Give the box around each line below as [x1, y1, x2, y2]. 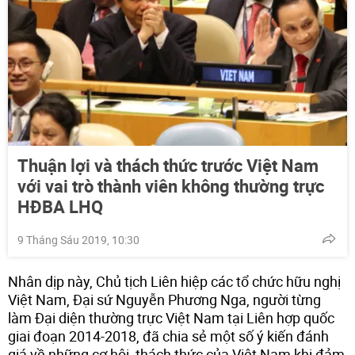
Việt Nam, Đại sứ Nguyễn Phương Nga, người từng [8, 289, 321, 309]
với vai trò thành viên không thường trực [17, 174, 324, 197]
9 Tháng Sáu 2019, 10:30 [17, 231, 139, 247]
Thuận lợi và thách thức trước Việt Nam [17, 153, 319, 177]
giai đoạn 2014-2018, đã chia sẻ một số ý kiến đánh [8, 326, 329, 345]
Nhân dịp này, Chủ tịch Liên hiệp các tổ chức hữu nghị [8, 271, 341, 291]
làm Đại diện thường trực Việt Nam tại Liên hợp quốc [8, 307, 334, 327]
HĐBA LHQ [17, 194, 103, 218]
